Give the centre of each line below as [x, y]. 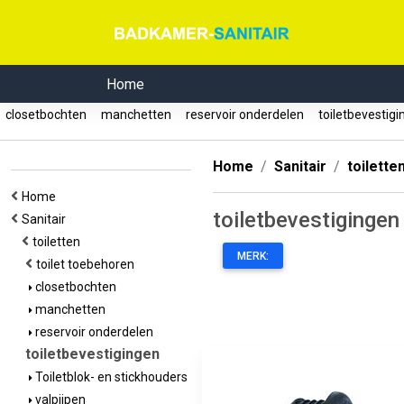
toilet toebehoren [88, 264]
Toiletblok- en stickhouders [110, 377]
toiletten [59, 242]
